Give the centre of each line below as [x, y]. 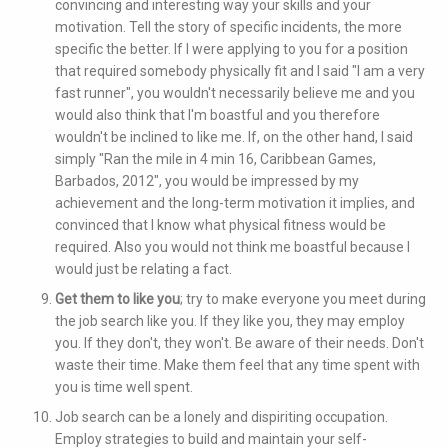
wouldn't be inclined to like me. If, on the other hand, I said [234, 137]
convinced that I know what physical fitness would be [220, 225]
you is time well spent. [124, 387]
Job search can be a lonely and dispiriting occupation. [221, 417]
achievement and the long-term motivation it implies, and [235, 203]
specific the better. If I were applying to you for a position [231, 49]
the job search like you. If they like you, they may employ [230, 321]
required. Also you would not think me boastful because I [232, 247]
